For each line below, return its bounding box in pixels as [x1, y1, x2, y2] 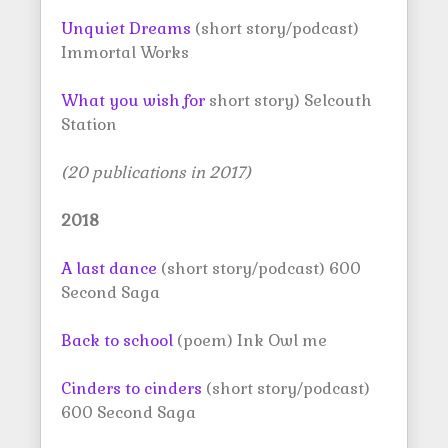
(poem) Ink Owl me [173, 330, 327, 351]
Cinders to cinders [61, 378, 202, 399]
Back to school [61, 330, 173, 351]
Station [61, 114, 117, 135]
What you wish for [61, 90, 205, 111]
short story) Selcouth [205, 90, 372, 111]
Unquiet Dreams [61, 18, 195, 39]
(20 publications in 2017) [61, 162, 251, 183]
